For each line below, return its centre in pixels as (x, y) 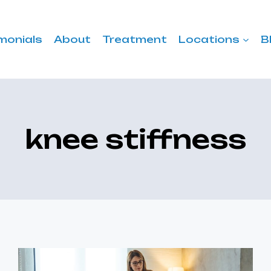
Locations (209, 39)
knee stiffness (135, 139)
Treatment (135, 39)
